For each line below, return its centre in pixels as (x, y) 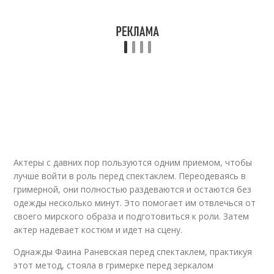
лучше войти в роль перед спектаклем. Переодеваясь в (130, 176)
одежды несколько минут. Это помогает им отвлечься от (135, 203)
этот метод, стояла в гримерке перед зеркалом (114, 265)
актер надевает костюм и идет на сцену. (98, 230)
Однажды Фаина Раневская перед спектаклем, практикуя (133, 252)
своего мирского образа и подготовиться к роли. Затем (131, 216)
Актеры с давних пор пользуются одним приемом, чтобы (133, 162)
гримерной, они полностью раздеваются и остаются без (133, 189)
